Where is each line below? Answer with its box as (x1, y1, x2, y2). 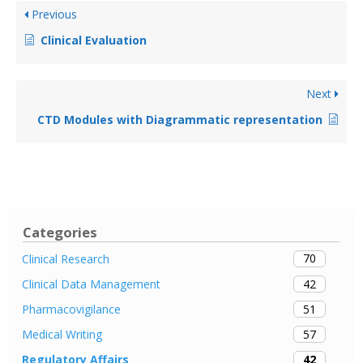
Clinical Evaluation (41, 32, 147, 48)
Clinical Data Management (22, 276, 160, 292)
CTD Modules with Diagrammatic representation (37, 111, 322, 127)
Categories (23, 222, 98, 241)
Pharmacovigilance (22, 301, 121, 318)
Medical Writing (22, 327, 102, 343)
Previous (28, 6, 77, 22)
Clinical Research (22, 250, 109, 267)
